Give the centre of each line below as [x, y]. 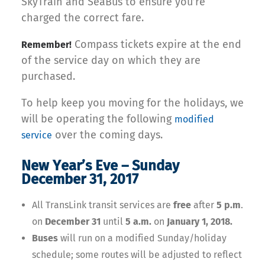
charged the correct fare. [83, 17]
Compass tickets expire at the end [156, 44]
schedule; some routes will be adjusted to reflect [137, 254]
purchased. [48, 76]
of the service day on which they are [111, 60]
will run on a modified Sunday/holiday [142, 238]
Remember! [46, 44]
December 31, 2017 [80, 179]
